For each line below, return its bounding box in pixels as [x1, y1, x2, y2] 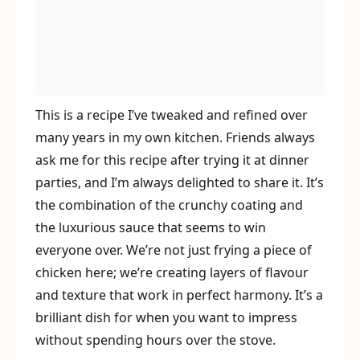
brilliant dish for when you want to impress [35, 309, 297, 326]
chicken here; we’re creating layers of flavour [35, 264, 309, 281]
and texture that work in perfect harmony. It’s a [35, 286, 323, 304]
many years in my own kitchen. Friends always [35, 129, 315, 146]
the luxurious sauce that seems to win [35, 219, 266, 236]
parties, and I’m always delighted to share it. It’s [35, 174, 324, 191]
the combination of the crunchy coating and [35, 196, 303, 214]
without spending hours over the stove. [35, 331, 276, 349]
